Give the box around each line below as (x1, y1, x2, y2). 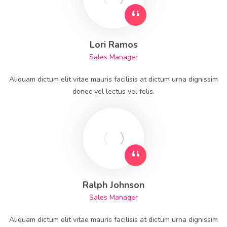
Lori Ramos (89, 39, 138, 51)
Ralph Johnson (83, 179, 144, 191)
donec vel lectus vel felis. (72, 87, 155, 96)
